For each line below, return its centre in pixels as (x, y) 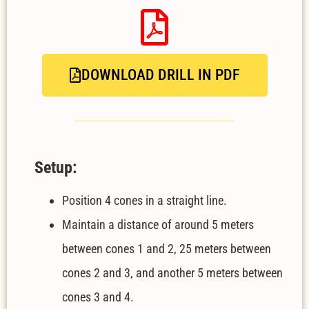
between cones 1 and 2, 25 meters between (167, 248)
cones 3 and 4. (98, 297)
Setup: (56, 167)
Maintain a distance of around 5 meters (158, 224)
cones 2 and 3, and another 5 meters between (172, 272)
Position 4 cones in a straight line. (144, 200)
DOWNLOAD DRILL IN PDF (160, 74)
